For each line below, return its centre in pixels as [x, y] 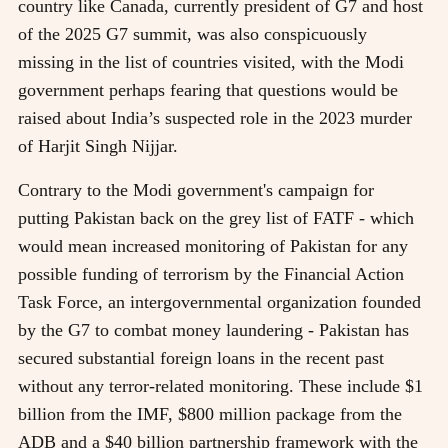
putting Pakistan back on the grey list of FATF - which [216, 217]
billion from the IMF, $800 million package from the [210, 413]
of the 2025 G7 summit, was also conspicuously [192, 33]
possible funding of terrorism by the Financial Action [211, 273]
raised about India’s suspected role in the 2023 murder [215, 117]
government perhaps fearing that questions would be [208, 89]
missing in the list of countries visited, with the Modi [211, 61]
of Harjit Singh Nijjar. [98, 145]
